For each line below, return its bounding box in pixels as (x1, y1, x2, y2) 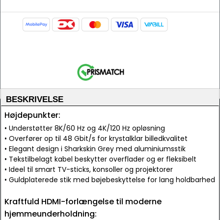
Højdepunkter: (4, 110, 60, 121)
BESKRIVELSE (6, 95, 63, 104)
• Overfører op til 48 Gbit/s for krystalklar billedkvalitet (4, 134, 188, 143)
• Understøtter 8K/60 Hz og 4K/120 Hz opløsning (4, 123, 165, 133)
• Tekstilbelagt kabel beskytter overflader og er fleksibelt (4, 154, 196, 164)
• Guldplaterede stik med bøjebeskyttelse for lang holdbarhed (4, 175, 215, 185)
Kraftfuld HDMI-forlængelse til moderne (4, 196, 162, 207)
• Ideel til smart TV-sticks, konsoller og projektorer (4, 165, 173, 174)
